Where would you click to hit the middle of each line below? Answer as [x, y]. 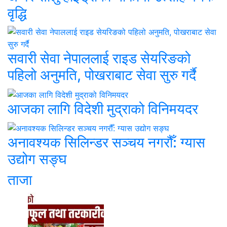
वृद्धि [17, 13]
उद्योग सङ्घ [37, 159]
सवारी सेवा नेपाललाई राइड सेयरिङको [99, 59]
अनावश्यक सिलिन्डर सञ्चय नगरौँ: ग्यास [106, 143]
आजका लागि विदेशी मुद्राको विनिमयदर [103, 109]
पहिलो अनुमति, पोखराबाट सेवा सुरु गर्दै [102, 75]
